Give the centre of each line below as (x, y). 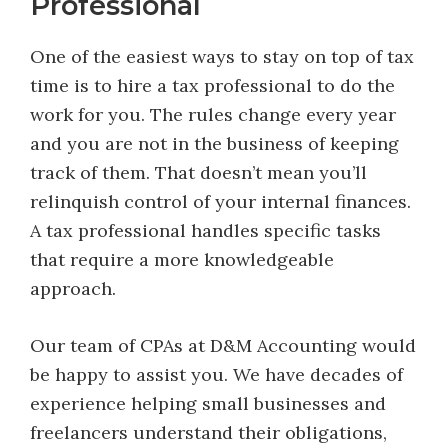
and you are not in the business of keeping (214, 143)
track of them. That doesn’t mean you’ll (198, 172)
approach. (78, 288)
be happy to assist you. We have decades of (216, 374)
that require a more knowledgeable (182, 259)
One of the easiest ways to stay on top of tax (222, 56)
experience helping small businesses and (208, 403)
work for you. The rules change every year (213, 114)
